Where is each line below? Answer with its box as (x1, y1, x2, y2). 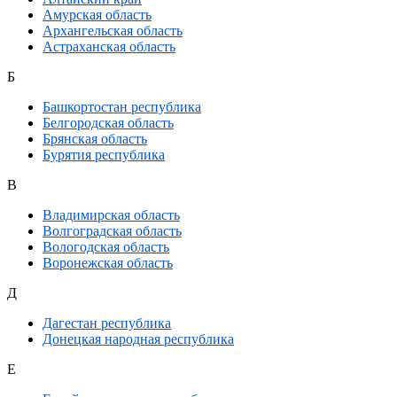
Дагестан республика (43, 315, 171, 331)
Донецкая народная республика (43, 331, 234, 347)
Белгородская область (43, 115, 174, 131)
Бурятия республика (43, 147, 165, 163)
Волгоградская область (43, 223, 182, 239)
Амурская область (43, 7, 152, 23)
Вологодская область (43, 239, 169, 255)
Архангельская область (43, 23, 183, 39)
